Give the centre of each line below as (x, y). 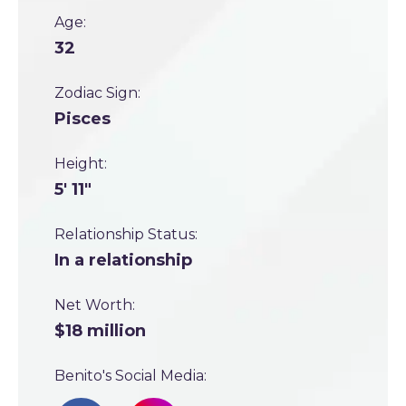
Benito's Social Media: (130, 376)
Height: (81, 164)
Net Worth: (95, 305)
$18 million (100, 331)
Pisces (82, 119)
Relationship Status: (126, 234)
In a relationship (123, 260)
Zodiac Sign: (97, 93)
